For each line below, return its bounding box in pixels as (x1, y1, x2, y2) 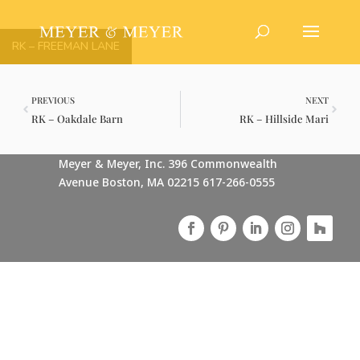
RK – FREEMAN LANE (12, 39, 120, 54)
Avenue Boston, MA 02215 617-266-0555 (58, 174, 275, 190)
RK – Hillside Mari (239, 112, 329, 125)
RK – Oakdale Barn (31, 112, 123, 125)
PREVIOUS (31, 94, 75, 106)
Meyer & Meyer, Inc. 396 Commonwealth (58, 156, 277, 171)
